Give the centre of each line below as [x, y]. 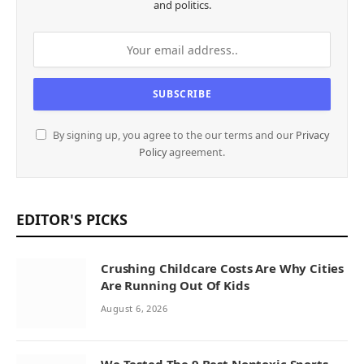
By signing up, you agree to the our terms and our [173, 136]
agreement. [196, 153]
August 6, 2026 [134, 309]
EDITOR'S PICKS [72, 220]
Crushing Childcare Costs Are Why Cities [223, 269]
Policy [153, 153]
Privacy [312, 136]
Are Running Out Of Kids [175, 286]
